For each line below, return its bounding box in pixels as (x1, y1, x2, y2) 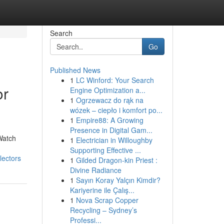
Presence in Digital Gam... (69, 125, 152, 135)
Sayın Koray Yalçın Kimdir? (75, 175, 160, 185)
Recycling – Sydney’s (69, 205, 137, 215)
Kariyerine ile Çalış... (69, 185, 134, 195)
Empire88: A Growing (75, 115, 143, 125)
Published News (49, 65, 100, 75)
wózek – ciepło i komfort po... (69, 105, 162, 115)
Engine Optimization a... (69, 85, 145, 95)
